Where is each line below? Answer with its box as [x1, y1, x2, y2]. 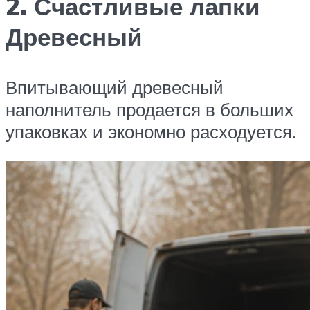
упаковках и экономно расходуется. [6, 120, 296, 143]
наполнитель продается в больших [6, 98, 293, 121]
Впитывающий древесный [6, 76, 224, 99]
